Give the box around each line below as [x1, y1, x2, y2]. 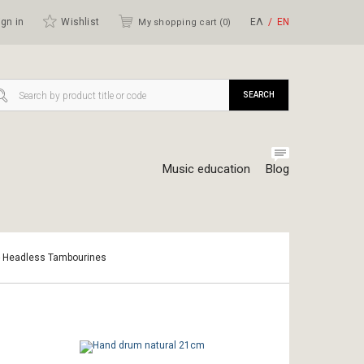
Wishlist [61, 16, 100, 28]
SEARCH [243, 90, 275, 99]
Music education [162, 162, 250, 176]
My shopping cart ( [138, 17, 223, 28]
